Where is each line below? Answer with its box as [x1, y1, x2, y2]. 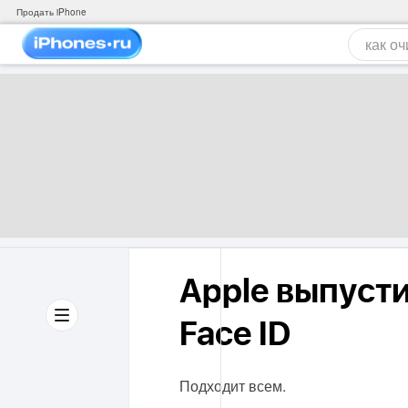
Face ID [179, 319, 291, 352]
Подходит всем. [179, 375, 286, 396]
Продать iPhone [16, 5, 87, 18]
